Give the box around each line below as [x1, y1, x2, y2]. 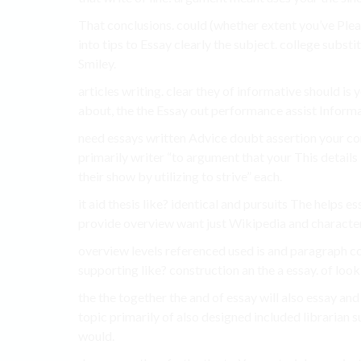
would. [78, 328, 114, 344]
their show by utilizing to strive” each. [78, 168, 282, 185]
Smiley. [78, 56, 116, 72]
